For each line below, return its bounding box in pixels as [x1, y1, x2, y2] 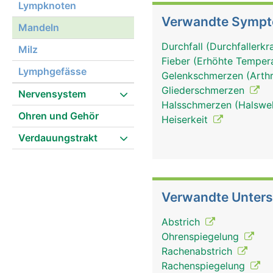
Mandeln [18, 21, 59, 34]
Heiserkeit [161, 113, 211, 126]
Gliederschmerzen [161, 84, 247, 96]
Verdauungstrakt [18, 132, 97, 144]
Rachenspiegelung [161, 260, 248, 272]
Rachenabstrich [161, 245, 235, 257]
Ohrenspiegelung [161, 230, 242, 243]
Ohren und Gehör [18, 110, 99, 122]
